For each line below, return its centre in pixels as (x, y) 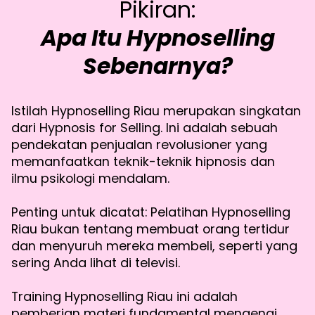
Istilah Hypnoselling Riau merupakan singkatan (156, 111)
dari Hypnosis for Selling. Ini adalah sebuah (144, 128)
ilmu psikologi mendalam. (90, 179)
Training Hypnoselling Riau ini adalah (124, 297)
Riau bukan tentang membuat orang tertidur (150, 229)
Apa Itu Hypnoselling (157, 38)
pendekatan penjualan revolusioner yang (139, 145)
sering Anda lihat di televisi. (96, 263)
